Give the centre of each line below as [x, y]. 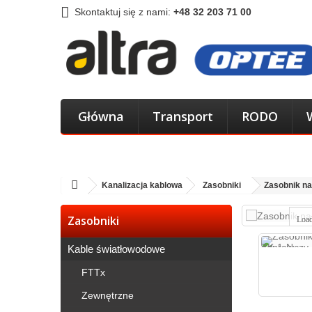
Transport [183, 116]
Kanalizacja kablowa [142, 185]
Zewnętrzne [108, 295]
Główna [101, 116]
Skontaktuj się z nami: [124, 12]
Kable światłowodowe [116, 249]
